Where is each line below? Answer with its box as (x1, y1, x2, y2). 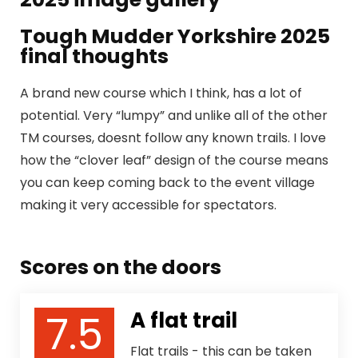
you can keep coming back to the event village (20, 173, 315, 192)
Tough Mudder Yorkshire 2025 (20, 22, 330, 50)
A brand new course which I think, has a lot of (20, 84, 302, 102)
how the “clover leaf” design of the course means (20, 151, 328, 169)
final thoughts (20, 42, 169, 70)
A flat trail (130, 306, 237, 335)
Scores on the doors (20, 253, 221, 281)
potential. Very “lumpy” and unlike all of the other (20, 106, 328, 125)
